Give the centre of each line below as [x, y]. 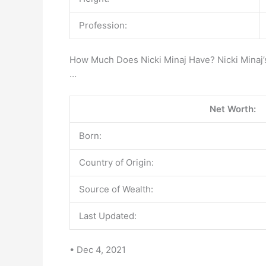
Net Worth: [233, 109]
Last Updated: [108, 216]
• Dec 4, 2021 [98, 250]
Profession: [103, 25]
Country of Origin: [116, 162]
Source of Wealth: [116, 189]
